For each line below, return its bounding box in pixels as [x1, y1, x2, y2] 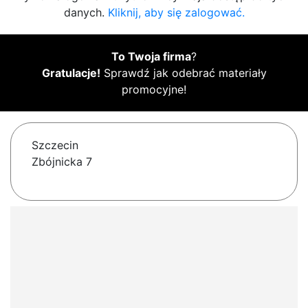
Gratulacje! [41, 66, 100, 80]
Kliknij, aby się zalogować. [107, 5, 245, 20]
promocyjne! [122, 82, 186, 97]
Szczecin [32, 138, 78, 153]
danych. [63, 5, 108, 20]
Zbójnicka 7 [32, 155, 92, 169]
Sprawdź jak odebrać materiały [100, 66, 267, 80]
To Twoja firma [111, 49, 191, 64]
